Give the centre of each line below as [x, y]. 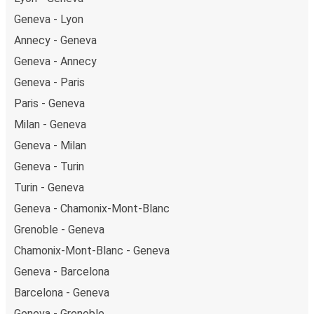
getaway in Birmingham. [90, 26]
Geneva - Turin [49, 166]
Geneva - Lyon [49, 19]
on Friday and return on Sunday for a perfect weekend [165, 9]
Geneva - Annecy [55, 61]
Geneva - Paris [49, 82]
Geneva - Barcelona [62, 271]
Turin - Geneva [49, 187]
